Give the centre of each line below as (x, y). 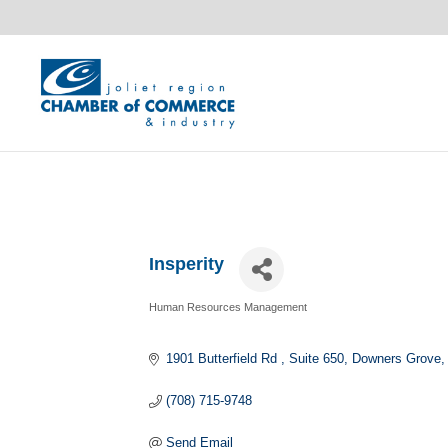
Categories (178, 316)
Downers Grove (396, 358)
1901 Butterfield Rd (223, 358)
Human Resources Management (228, 306)
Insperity (187, 263)
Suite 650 (316, 358)
